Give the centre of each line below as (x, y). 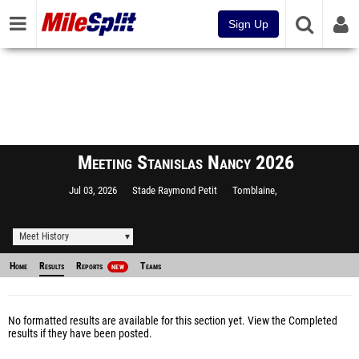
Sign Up (248, 24)
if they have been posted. (95, 334)
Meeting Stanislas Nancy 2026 (186, 163)
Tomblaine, (255, 190)
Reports (91, 266)
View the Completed (292, 321)
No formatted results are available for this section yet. (128, 321)
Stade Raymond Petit (175, 190)
